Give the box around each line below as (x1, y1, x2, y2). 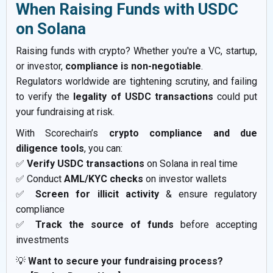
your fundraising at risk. (16, 106, 115, 118)
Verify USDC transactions (27, 158, 144, 170)
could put (213, 91, 257, 103)
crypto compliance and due (108, 127, 258, 140)
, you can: (84, 143, 122, 155)
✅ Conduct (16, 173, 64, 185)
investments (16, 234, 69, 246)
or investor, (16, 60, 65, 73)
